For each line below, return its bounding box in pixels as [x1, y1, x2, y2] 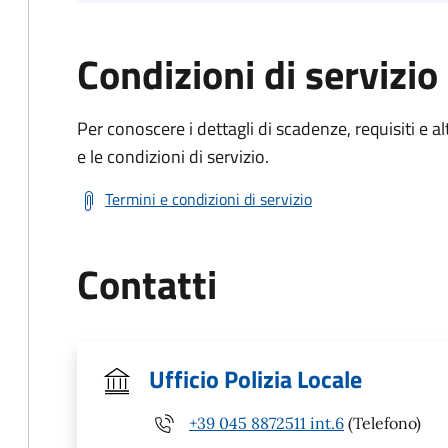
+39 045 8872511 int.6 [189, 412, 344, 433]
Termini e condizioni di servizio [105, 187, 312, 211]
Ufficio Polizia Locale [149, 361, 362, 397]
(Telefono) [344, 412, 421, 433]
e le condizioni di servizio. [77, 143, 269, 170]
